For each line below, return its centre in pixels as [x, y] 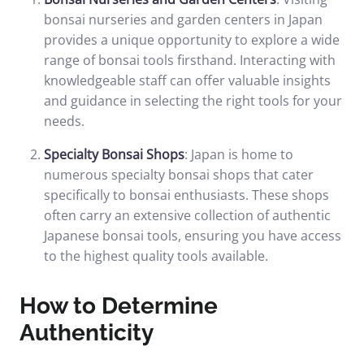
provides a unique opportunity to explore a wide [192, 40]
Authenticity [87, 333]
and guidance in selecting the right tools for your [193, 101]
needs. [64, 121]
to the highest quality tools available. [156, 256]
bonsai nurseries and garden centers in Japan [183, 19]
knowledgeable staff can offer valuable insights [187, 80]
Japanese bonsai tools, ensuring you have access [193, 236]
